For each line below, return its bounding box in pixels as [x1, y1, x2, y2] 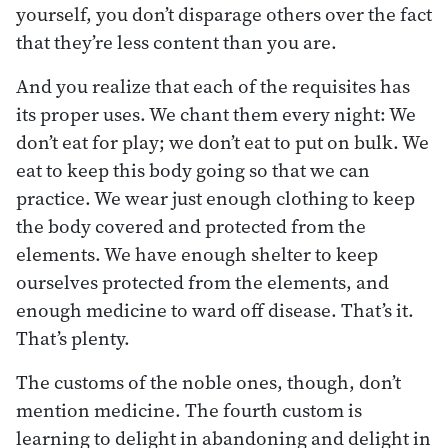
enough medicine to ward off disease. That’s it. [16, 296, 414, 323]
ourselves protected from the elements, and [16, 268, 389, 295]
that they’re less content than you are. [16, 28, 337, 55]
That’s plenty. [16, 324, 130, 351]
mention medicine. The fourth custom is [16, 396, 362, 423]
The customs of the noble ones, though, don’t [16, 368, 401, 395]
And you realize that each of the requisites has [16, 72, 410, 99]
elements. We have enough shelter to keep [16, 240, 378, 267]
